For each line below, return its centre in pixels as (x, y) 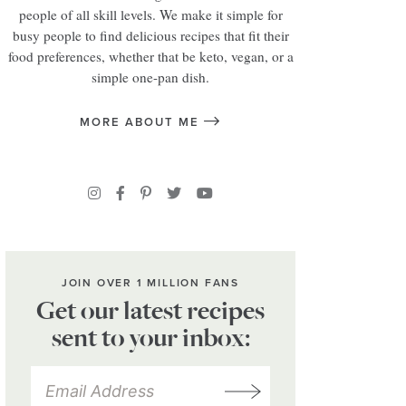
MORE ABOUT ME (142, 122)
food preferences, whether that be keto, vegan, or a (150, 56)
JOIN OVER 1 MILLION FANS (150, 283)
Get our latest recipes (150, 311)
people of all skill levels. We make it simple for (150, 14)
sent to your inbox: (150, 338)
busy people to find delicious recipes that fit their (150, 35)
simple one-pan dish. (150, 77)
